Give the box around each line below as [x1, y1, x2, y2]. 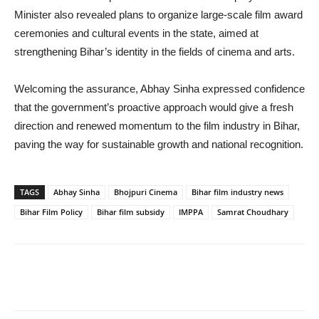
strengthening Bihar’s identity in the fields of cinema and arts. [14, 46, 295, 58]
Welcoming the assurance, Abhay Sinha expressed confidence [14, 83, 305, 95]
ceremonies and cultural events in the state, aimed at [14, 27, 258, 40]
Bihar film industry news [192, 187, 283, 198]
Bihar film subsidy [97, 206, 164, 218]
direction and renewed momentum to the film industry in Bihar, [14, 120, 300, 132]
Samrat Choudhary [217, 206, 288, 218]
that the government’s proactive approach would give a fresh [14, 101, 293, 114]
